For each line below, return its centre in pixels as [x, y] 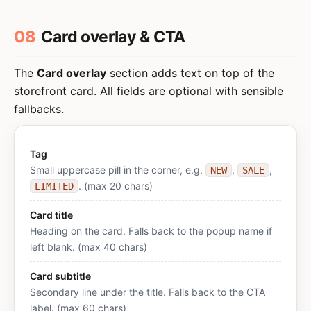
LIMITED [54, 186]
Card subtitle [60, 276]
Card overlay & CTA [114, 37]
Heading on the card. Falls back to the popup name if [151, 231]
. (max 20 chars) [116, 186]
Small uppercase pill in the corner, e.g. [118, 170]
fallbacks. [39, 109]
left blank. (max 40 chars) [89, 247]
